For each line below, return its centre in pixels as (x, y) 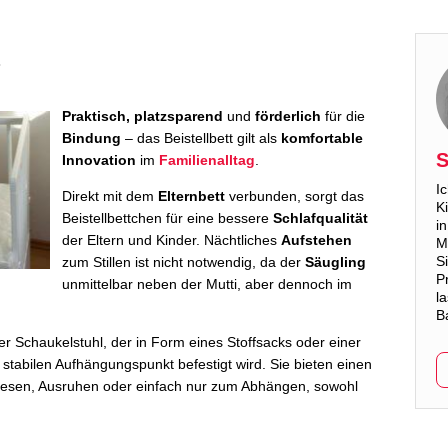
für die (343, 116)
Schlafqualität (320, 218)
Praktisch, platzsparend (142, 116)
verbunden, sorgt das (294, 196)
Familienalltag (207, 160)
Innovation (99, 160)
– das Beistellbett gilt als (201, 138)
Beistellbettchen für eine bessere (167, 218)
